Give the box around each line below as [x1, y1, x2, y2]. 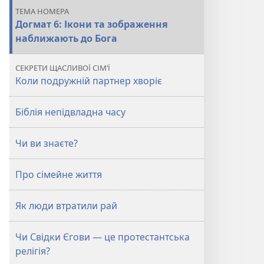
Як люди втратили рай [15, 199, 117, 212]
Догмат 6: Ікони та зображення [15, 18, 168, 31]
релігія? [15, 245, 50, 258]
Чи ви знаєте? [15, 137, 78, 150]
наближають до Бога [15, 32, 117, 45]
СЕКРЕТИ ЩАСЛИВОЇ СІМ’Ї [15, 62, 110, 73]
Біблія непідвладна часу [15, 105, 126, 118]
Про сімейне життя [15, 168, 102, 181]
